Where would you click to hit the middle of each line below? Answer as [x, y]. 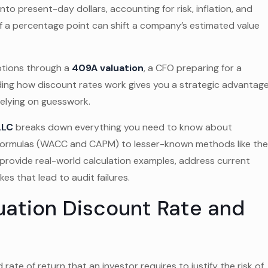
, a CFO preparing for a [193, 68]
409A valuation [108, 68]
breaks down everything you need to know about [123, 127]
